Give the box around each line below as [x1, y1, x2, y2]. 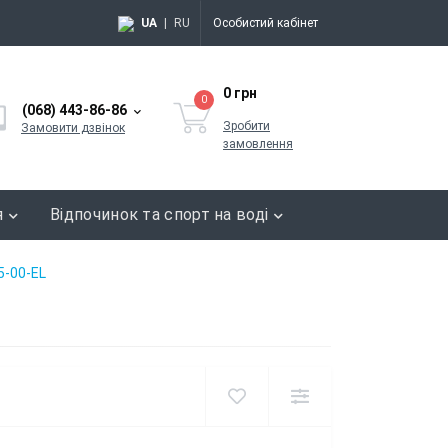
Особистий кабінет [213, 16, 318, 30]
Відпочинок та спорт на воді [50, 204, 269, 224]
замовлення [223, 136, 293, 151]
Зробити [223, 118, 270, 133]
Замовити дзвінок [21, 121, 125, 136]
